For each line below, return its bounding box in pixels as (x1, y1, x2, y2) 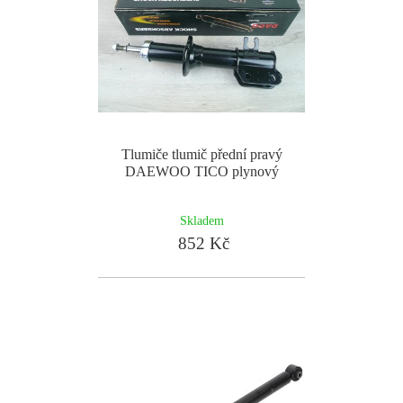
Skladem (179, 213, 224, 228)
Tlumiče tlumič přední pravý (121, 147, 282, 162)
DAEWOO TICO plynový (124, 164, 279, 179)
